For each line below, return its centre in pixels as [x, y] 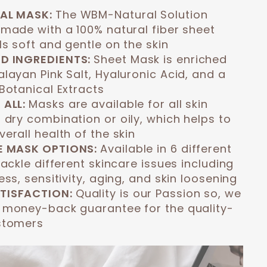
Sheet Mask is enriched [161, 59]
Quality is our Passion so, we [158, 193]
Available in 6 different [166, 149]
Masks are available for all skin [119, 104]
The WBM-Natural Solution [131, 15]
